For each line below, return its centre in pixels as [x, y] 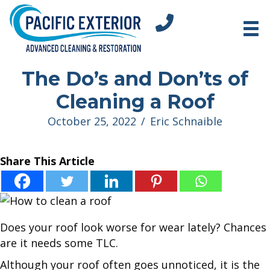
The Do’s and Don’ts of [135, 79]
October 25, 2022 [92, 121]
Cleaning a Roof [135, 102]
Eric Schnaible [186, 121]
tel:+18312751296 [199, 21]
